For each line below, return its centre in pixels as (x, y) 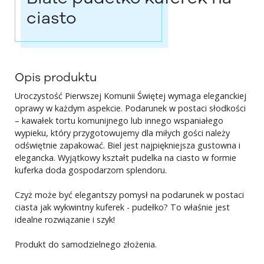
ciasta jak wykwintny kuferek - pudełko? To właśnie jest (123, 207)
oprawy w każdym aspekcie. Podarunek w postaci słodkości (131, 108)
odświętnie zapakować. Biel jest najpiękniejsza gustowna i (128, 146)
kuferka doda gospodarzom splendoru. (91, 170)
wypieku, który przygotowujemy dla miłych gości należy (123, 133)
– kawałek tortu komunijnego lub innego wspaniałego (119, 121)
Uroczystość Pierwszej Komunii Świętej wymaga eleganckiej (131, 96)
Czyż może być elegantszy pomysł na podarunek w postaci (130, 195)
